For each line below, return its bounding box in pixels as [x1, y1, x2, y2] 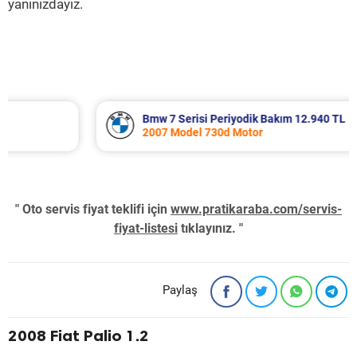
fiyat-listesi [114, 221, 178, 236]
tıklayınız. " [178, 221, 243, 236]
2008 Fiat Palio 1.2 [8, 326, 149, 345]
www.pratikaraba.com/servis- [171, 202, 342, 217]
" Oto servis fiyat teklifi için [15, 202, 171, 217]
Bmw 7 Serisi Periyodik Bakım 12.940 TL [84, 112, 288, 125]
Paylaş [163, 283, 198, 297]
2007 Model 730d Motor [84, 126, 206, 139]
